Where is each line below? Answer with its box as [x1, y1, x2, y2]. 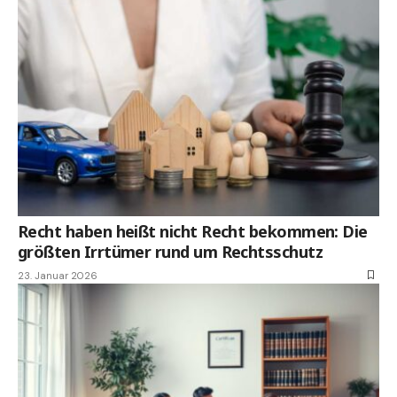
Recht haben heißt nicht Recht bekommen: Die [18, 220, 368, 242]
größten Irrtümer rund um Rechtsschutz [18, 240, 323, 262]
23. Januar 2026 [18, 269, 97, 282]
